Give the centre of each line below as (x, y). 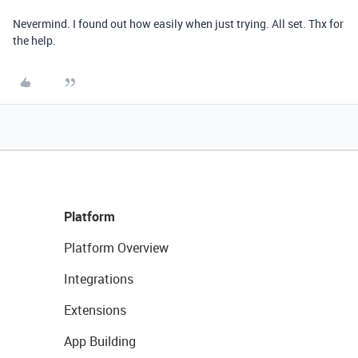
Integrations (99, 279)
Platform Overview (116, 248)
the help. (34, 40)
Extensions (95, 310)
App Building (100, 341)
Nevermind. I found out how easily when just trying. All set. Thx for (178, 24)
